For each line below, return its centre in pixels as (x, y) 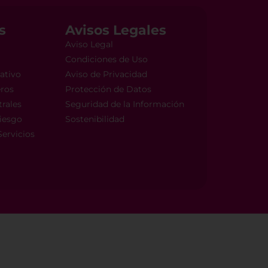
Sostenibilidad (95, 119)
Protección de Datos (109, 89)
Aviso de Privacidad (106, 74)
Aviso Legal (89, 45)
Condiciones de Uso (107, 60)
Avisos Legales (116, 31)
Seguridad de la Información (125, 104)
